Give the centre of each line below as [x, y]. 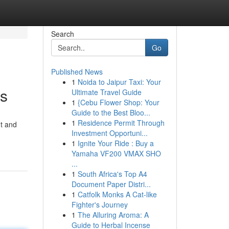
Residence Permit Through [121, 123]
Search [62, 34]
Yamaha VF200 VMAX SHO [116, 153]
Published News [77, 72]
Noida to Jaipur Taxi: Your [119, 82]
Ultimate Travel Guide [106, 92]
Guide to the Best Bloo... [111, 112]
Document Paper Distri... [111, 184]
